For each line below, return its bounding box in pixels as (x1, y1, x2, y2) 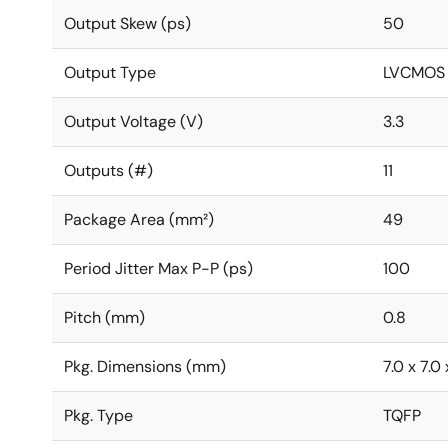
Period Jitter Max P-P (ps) (64, 258, 253, 279)
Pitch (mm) (64, 307, 145, 328)
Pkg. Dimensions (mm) (64, 356, 226, 377)
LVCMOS (383, 62, 445, 83)
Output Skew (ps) (64, 13, 191, 34)
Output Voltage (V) (64, 111, 203, 132)
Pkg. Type (64, 405, 133, 426)
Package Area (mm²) (64, 209, 214, 230)
